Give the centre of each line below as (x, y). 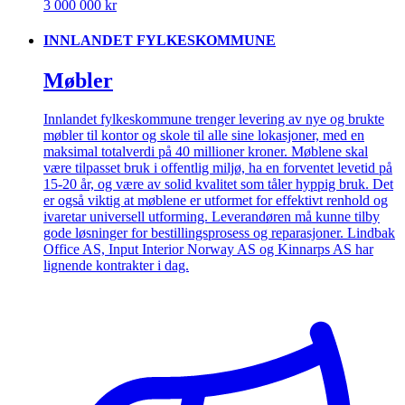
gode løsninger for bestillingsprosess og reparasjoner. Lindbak (219, 232)
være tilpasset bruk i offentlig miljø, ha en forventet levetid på (218, 167)
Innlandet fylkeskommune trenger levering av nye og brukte (214, 118)
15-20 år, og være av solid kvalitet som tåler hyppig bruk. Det (218, 184)
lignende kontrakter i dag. (116, 265)
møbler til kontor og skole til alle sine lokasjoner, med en (204, 135)
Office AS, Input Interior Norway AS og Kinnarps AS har (208, 249)
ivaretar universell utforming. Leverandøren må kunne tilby (212, 216)
